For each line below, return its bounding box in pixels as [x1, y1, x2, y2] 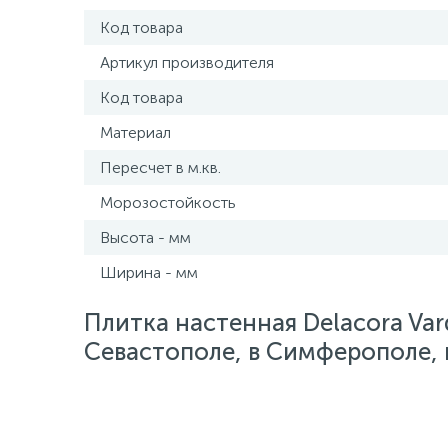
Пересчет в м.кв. [100, 158, 221, 177]
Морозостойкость [100, 193, 236, 212]
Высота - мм [100, 228, 191, 247]
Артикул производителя [100, 53, 274, 72]
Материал [100, 123, 171, 142]
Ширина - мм [100, 263, 198, 282]
